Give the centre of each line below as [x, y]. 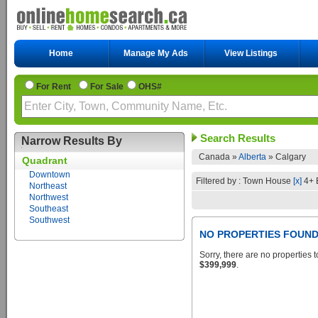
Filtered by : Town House [245, 181]
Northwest [49, 197]
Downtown [50, 175]
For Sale [107, 87]
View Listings [251, 53]
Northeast [48, 186]
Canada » [219, 157]
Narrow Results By [72, 141]
